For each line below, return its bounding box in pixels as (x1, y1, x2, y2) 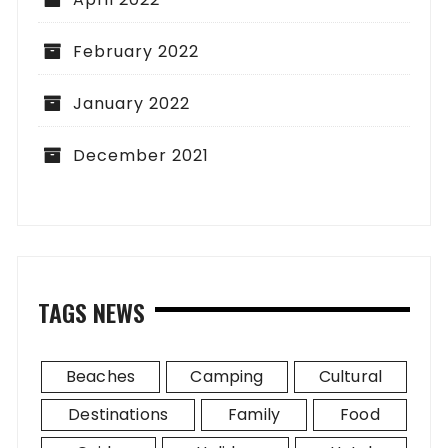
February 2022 (73, 40, 200, 64)
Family (228, 403, 281, 427)
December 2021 (73, 144, 210, 168)
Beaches (65, 365, 135, 389)
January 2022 (73, 92, 191, 116)
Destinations (68, 403, 169, 427)
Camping (190, 365, 264, 389)
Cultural (318, 365, 383, 389)
